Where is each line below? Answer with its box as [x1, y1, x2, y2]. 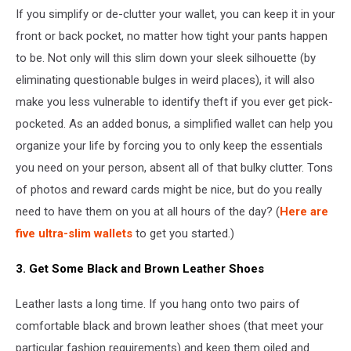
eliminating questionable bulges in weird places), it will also [16, 73, 315, 88]
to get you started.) [132, 226, 234, 241]
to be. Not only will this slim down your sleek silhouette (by [16, 51, 316, 66]
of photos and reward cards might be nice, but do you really [16, 183, 322, 197]
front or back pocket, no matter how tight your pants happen [16, 29, 327, 44]
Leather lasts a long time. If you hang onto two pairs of [16, 297, 300, 312]
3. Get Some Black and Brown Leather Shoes [16, 262, 264, 277]
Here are [280, 204, 328, 219]
